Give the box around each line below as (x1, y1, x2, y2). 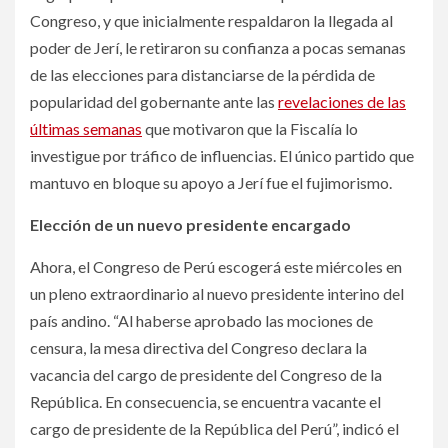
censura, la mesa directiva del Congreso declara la (30, 337, 367, 357)
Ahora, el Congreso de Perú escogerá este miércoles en (30, 256, 402, 276)
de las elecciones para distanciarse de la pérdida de (30, 64, 375, 84)
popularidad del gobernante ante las (30, 91, 278, 111)
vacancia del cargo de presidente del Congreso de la (30, 364, 382, 384)
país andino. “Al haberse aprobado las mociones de (30, 310, 373, 330)
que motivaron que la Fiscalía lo (142, 118, 358, 138)
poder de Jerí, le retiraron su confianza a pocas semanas (30, 37, 406, 57)
